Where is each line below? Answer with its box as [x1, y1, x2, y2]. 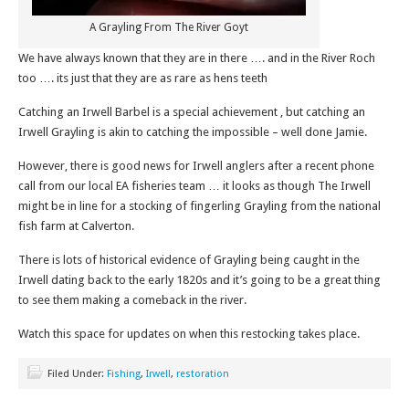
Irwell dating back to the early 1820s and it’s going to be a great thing [18, 273, 381, 287]
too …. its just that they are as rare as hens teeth [18, 71, 267, 85]
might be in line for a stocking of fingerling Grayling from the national [18, 199, 381, 213]
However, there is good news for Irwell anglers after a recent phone [18, 159, 374, 173]
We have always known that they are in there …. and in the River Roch [18, 51, 375, 65]
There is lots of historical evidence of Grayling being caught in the [18, 253, 360, 267]
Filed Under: [47, 368, 107, 380]
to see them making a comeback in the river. [18, 293, 246, 307]
